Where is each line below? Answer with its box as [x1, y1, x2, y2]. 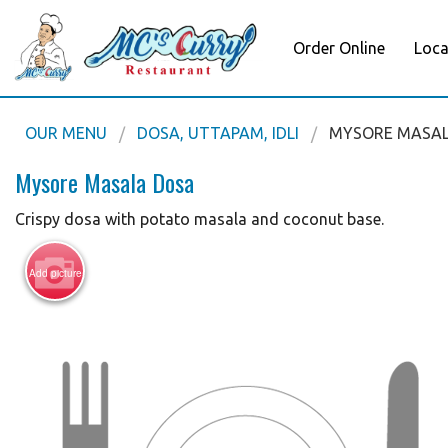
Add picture [28, 266, 82, 281]
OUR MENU [25, 124, 107, 142]
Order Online [293, 39, 386, 57]
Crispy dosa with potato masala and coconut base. [15, 210, 384, 229]
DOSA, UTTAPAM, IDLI [137, 124, 299, 142]
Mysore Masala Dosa [15, 164, 194, 201]
